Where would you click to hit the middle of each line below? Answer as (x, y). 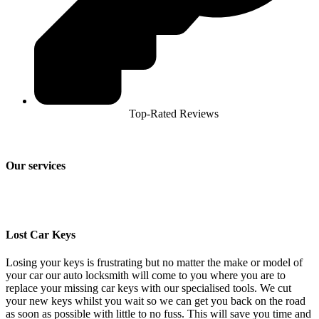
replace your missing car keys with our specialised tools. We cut (148, 288)
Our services (36, 166)
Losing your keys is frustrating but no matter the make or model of (154, 263)
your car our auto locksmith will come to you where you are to (146, 276)
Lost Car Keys (41, 234)
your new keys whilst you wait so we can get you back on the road (156, 301)
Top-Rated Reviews (174, 114)
